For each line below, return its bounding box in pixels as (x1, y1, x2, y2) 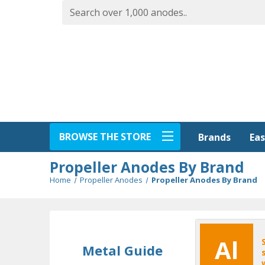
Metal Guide (82, 241, 163, 259)
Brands (198, 131, 231, 144)
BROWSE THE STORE (59, 130, 151, 143)
